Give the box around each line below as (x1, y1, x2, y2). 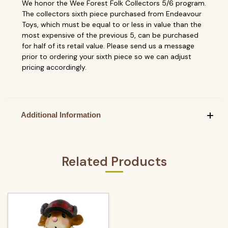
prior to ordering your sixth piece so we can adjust (22, 51, 191, 61)
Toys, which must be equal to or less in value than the (22, 19, 202, 29)
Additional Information (20, 110, 101, 119)
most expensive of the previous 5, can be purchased (22, 30, 198, 40)
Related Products (61, 153, 167, 170)
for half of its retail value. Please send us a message (22, 41, 194, 50)
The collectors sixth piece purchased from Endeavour (22, 9, 202, 18)
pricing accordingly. (22, 62, 87, 72)
